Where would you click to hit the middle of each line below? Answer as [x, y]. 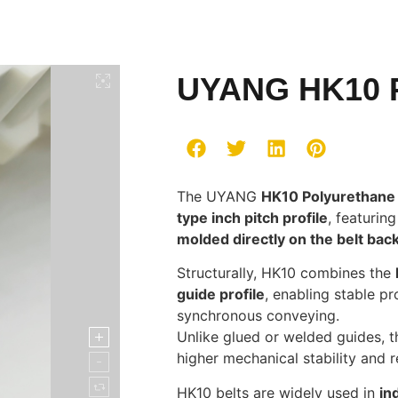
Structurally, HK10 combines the [286, 273]
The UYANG [219, 196]
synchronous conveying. [258, 316]
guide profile [220, 295]
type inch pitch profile [252, 218]
